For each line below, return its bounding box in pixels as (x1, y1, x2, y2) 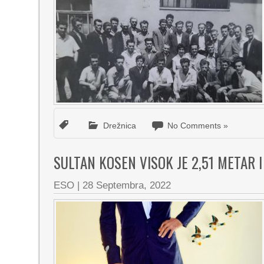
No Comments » (167, 121, 229, 130)
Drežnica (103, 121, 137, 130)
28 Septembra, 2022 (82, 180, 171, 191)
